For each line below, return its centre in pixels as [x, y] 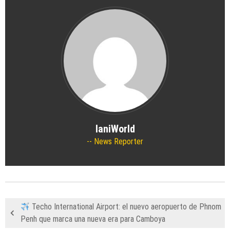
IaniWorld [115, 129]
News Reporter [118, 142]
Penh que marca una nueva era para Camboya [93, 219]
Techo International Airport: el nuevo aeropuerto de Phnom [126, 207]
